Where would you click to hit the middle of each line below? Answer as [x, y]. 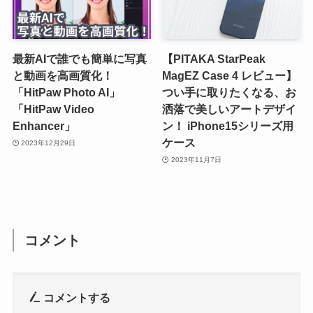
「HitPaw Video [53, 109]
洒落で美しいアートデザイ [230, 109]
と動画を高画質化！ [63, 76]
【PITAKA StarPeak [214, 59]
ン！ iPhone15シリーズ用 [228, 126]
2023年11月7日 [196, 159]
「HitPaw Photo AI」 [66, 93]
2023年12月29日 [49, 143]
